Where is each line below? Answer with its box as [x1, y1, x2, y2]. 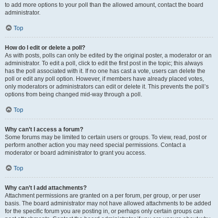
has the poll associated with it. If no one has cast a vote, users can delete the [5, 68, 205, 74]
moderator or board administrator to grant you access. [5, 149, 146, 156]
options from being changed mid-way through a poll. [5, 91, 142, 98]
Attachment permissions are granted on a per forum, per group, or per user [5, 192, 200, 199]
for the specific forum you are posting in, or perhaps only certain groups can [5, 208, 203, 215]
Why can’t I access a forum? [5, 126, 83, 133]
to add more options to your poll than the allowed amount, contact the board [5, 1, 203, 8]
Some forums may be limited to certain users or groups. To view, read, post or [5, 134, 207, 141]
